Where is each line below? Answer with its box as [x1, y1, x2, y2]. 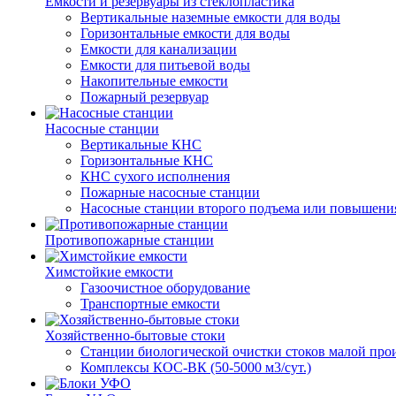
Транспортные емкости [80, 296, 220, 311]
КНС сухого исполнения [80, 169, 230, 184]
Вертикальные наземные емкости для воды [80, 10, 340, 25]
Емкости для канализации [80, 42, 237, 57]
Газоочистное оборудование [80, 280, 250, 295]
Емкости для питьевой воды [80, 57, 250, 72]
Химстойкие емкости [45, 264, 173, 279]
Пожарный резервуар [80, 89, 209, 104]
